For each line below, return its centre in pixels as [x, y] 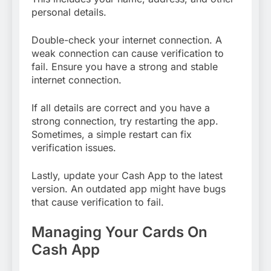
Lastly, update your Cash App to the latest [127, 176]
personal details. [69, 12]
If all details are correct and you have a [121, 108]
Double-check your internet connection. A [127, 40]
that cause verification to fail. [98, 202]
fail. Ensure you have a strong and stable [125, 67]
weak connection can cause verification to [128, 54]
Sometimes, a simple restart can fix [112, 135]
